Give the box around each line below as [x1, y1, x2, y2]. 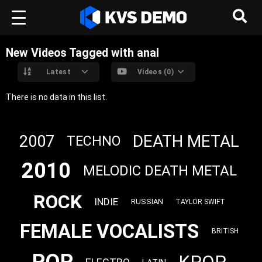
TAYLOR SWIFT [175, 197, 225, 206]
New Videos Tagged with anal [6, 46, 159, 60]
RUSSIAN [130, 197, 163, 206]
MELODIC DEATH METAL [83, 163, 237, 180]
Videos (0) [137, 68, 174, 77]
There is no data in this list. [6, 92, 107, 102]
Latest [46, 68, 71, 77]
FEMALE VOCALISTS [20, 219, 199, 243]
